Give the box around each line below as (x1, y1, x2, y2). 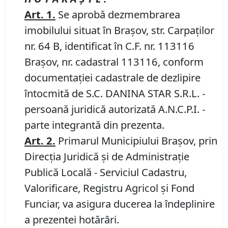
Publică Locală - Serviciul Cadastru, (24, 165, 187, 180)
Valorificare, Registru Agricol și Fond (24, 181, 194, 195)
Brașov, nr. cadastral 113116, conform (24, 54, 204, 69)
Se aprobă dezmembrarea (55, 7, 180, 22)
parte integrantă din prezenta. (24, 118, 164, 132)
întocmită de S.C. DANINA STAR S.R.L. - (24, 86, 205, 101)
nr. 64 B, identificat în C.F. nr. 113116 (24, 39, 194, 53)
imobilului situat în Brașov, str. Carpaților (24, 23, 214, 38)
